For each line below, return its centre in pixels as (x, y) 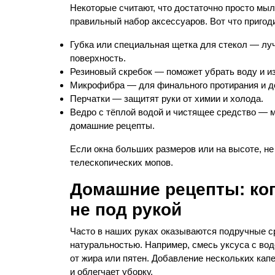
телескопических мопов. (122, 162)
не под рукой (126, 210)
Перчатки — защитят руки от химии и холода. (167, 99)
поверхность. (98, 58)
